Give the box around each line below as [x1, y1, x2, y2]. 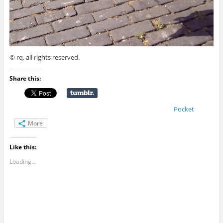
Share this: [9, 74, 41, 83]
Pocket [173, 105, 194, 114]
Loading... [9, 157, 36, 166]
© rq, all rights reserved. [9, 53, 80, 62]
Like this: [9, 143, 36, 152]
